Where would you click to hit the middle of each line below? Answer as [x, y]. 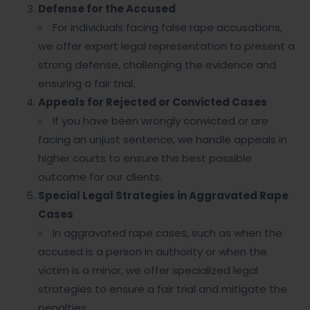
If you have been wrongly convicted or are [161, 121]
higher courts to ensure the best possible [145, 158]
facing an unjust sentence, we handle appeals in [163, 139]
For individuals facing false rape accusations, [167, 27]
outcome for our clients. [100, 177]
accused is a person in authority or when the [153, 252]
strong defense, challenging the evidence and [157, 65]
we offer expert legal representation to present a [166, 46]
